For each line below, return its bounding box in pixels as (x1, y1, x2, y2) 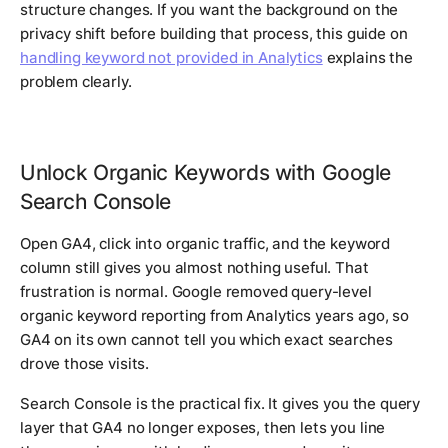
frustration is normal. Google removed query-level (20, 282, 372, 302)
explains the (322, 48, 413, 68)
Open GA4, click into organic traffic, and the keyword (20, 234, 391, 254)
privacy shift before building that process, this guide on (20, 24, 408, 44)
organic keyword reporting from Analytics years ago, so (20, 306, 409, 326)
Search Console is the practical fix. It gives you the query (20, 394, 421, 414)
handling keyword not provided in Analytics (20, 48, 323, 68)
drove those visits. (20, 354, 150, 374)
